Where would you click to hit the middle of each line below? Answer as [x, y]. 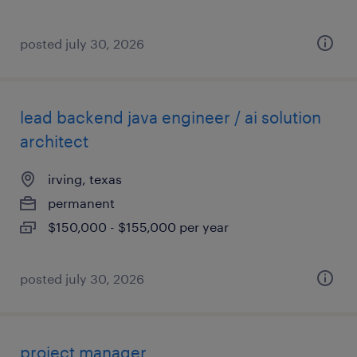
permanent [81, 203]
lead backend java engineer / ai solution [171, 117]
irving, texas [85, 179]
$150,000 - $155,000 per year [138, 227]
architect [54, 141]
